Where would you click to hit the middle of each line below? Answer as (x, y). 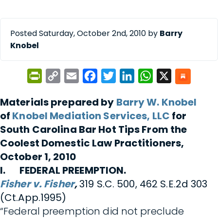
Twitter (130, 76)
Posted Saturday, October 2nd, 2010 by (85, 33)
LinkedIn (151, 76)
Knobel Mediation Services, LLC (91, 116)
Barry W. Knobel (156, 102)
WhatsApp (172, 76)
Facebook (115, 76)
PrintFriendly (67, 76)
